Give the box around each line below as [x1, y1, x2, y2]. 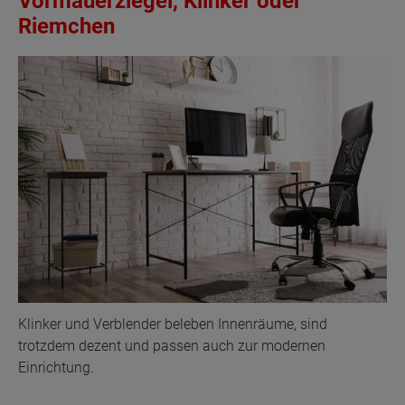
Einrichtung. [18, 358, 94, 376]
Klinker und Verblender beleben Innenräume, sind [18, 315, 327, 333]
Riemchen [18, 13, 115, 39]
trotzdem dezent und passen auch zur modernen [18, 336, 325, 354]
